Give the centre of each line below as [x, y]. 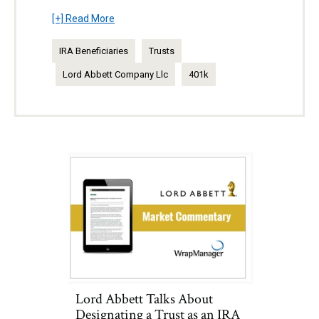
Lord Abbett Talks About [144, 299]
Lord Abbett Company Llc [115, 74]
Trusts [162, 51]
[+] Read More [83, 18]
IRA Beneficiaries [94, 51]
